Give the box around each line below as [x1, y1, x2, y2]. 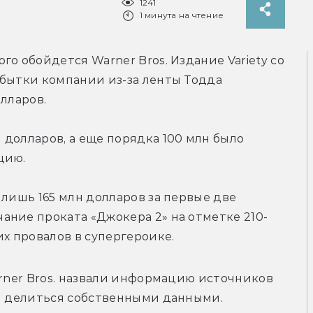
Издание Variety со [170, 54, 284, 68]
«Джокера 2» [90, 210, 171, 224]
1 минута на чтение [139, 10, 224, 21]
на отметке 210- [170, 210, 268, 224]
